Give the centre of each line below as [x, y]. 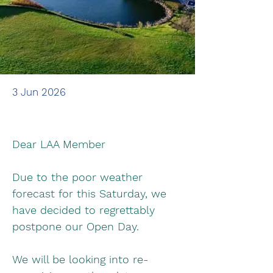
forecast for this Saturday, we [91, 193]
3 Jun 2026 [39, 92]
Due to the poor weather [79, 177]
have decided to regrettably [85, 210]
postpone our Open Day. [76, 226]
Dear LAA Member [59, 144]
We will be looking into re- [80, 259]
